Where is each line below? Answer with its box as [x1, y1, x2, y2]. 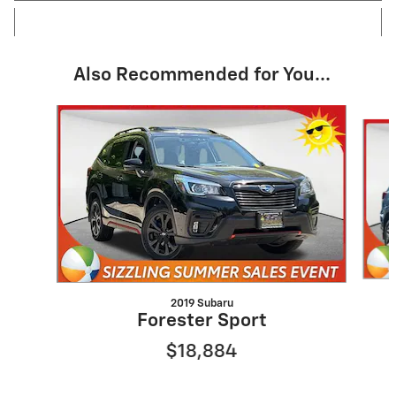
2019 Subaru [170, 298, 233, 310]
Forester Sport [136, 312, 267, 331]
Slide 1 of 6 [13, 107, 73, 120]
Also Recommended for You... [72, 66, 331, 86]
